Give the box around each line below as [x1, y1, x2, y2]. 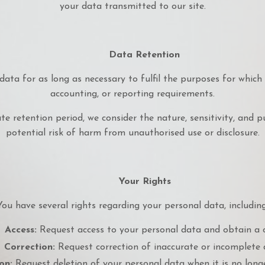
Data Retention [109, 50, 180, 60]
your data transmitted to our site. [59, 2, 206, 12]
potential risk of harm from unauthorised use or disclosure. [5, 128, 260, 138]
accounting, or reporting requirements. [50, 89, 215, 99]
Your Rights [118, 177, 171, 187]
